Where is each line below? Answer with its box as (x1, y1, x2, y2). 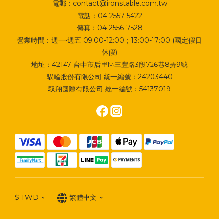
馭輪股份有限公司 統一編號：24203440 (46, 72, 173, 81)
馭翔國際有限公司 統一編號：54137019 (48, 84, 171, 93)
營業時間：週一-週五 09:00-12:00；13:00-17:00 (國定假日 (17, 35, 202, 44)
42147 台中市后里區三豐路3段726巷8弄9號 (52, 60, 188, 69)
